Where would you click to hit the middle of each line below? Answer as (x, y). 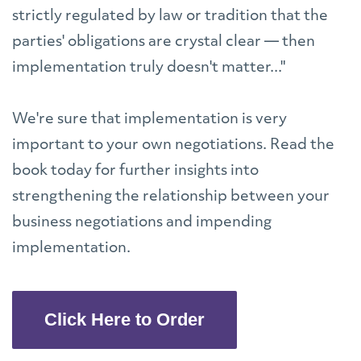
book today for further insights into (135, 171)
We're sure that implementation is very (149, 119)
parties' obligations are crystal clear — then (164, 42)
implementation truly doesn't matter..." (150, 68)
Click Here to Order (124, 319)
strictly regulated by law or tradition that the (170, 16)
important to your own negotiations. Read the (173, 145)
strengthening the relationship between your (171, 197)
